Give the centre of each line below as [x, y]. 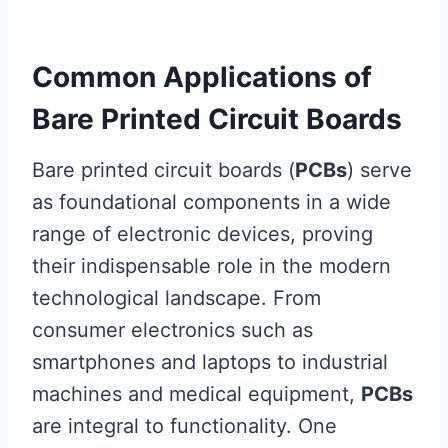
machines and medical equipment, [196, 394]
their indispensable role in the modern [211, 266]
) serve [379, 170]
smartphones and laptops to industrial [210, 362]
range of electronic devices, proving [202, 234]
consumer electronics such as [172, 330]
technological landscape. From [176, 298]
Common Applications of [202, 77]
